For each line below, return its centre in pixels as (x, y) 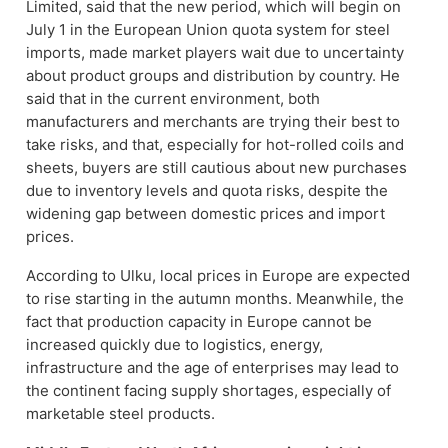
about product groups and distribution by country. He (213, 76)
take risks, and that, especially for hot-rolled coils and (215, 145)
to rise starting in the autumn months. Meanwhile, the (215, 298)
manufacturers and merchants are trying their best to (213, 122)
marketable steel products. (120, 413)
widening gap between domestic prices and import (205, 214)
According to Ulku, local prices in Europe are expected (218, 275)
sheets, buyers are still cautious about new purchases (216, 168)
